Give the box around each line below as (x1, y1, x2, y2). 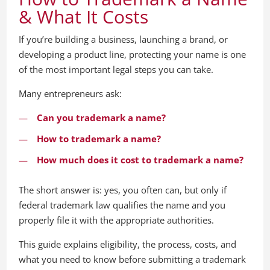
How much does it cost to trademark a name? (37, 154, 244, 166)
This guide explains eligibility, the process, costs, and (19, 238, 237, 250)
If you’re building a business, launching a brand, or (19, 33, 228, 45)
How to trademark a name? (37, 133, 162, 145)
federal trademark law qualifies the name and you (19, 199, 226, 211)
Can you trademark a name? (37, 111, 166, 124)
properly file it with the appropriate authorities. (19, 214, 215, 226)
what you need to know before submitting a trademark (19, 253, 246, 265)
